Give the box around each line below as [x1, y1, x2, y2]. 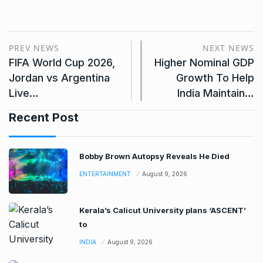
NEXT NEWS [203, 42, 254, 53]
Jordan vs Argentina [9, 71, 110, 84]
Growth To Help [176, 71, 254, 84]
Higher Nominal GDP [154, 56, 254, 69]
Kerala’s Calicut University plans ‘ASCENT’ [79, 205, 246, 215]
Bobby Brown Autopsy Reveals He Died [79, 151, 230, 161]
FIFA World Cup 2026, [9, 56, 115, 69]
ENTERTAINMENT [79, 170, 131, 177]
